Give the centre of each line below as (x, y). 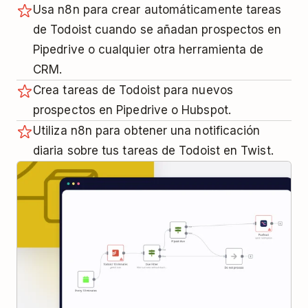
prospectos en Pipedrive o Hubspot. (132, 110)
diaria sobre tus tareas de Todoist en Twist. (153, 150)
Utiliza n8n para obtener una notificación (147, 130)
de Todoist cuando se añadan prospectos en (157, 29)
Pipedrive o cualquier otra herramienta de (148, 49)
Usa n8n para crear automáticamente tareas (157, 9)
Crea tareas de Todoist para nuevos (133, 90)
